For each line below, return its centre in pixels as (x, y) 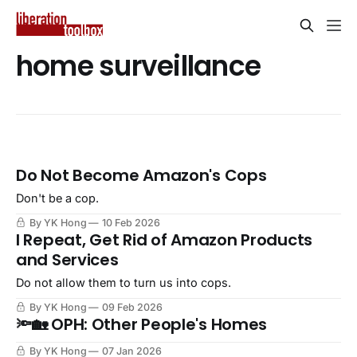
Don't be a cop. (57, 198)
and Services (67, 260)
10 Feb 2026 (131, 223)
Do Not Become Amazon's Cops (141, 176)
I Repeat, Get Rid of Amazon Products (164, 240)
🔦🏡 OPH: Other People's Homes (142, 325)
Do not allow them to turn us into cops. (124, 283)
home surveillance (139, 66)
